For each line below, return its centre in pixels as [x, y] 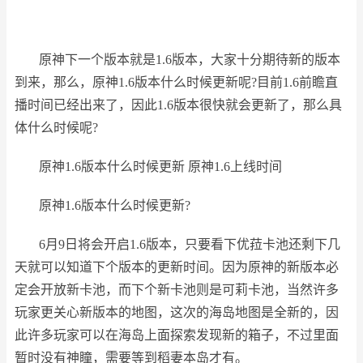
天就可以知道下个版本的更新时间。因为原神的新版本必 [177, 267]
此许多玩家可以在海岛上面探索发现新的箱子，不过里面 [177, 335]
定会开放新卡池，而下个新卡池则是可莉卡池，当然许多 [177, 290]
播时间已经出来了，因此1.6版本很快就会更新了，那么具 [178, 105]
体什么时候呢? [56, 128]
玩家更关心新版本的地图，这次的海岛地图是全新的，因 [177, 312]
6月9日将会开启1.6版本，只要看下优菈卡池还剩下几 [190, 244]
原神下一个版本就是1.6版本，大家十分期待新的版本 [190, 60]
